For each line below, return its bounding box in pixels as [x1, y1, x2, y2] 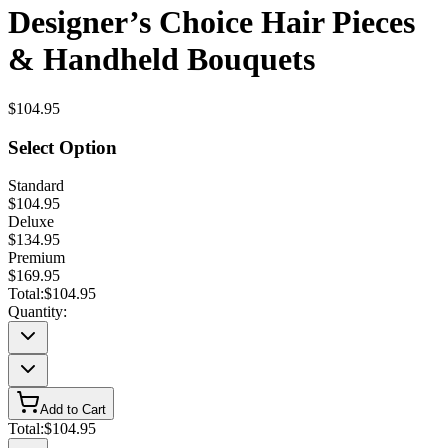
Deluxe [8, 213, 54, 231]
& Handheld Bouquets [8, 41, 315, 78]
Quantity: [8, 303, 67, 321]
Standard [8, 177, 64, 195]
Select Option [8, 136, 117, 158]
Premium [8, 249, 65, 267]
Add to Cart [40, 402, 106, 418]
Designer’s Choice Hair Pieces [8, 4, 415, 41]
